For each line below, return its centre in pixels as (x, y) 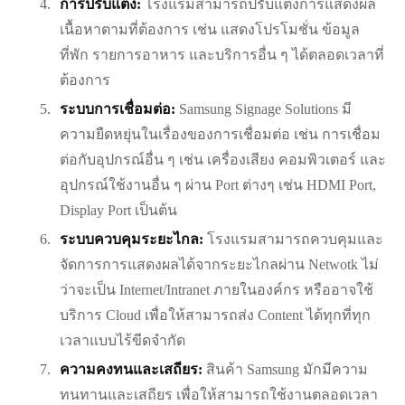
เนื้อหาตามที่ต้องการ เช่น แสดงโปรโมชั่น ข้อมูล (210, 30)
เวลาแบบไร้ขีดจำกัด (122, 341)
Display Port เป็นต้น (118, 211)
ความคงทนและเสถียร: (131, 370)
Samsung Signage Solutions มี (264, 109)
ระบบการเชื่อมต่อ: (118, 109)
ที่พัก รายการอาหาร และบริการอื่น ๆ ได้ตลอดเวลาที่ (222, 55)
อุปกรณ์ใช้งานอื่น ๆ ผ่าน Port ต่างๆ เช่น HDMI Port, (218, 185)
